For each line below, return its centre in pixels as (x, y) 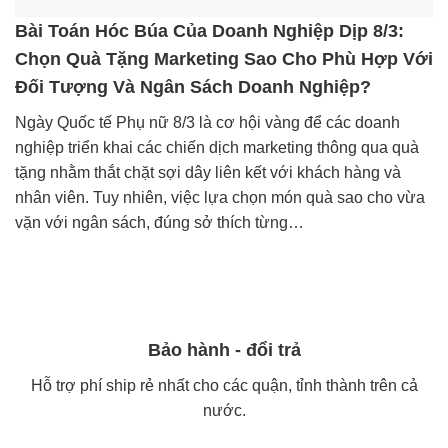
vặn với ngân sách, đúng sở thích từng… (159, 222)
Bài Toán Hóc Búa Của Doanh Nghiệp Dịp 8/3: (209, 30)
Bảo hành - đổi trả (224, 350)
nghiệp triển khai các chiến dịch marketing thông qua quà (217, 147)
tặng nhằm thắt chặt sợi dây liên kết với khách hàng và (208, 172)
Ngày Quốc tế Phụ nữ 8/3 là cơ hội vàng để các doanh (207, 122)
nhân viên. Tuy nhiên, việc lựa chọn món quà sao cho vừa (220, 197)
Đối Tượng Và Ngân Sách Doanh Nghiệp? (193, 86)
